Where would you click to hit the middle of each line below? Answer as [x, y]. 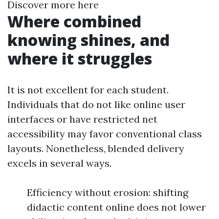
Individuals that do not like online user [96, 104]
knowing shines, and [88, 40]
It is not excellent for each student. [88, 90]
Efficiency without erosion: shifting [108, 192]
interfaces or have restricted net [82, 119]
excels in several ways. [59, 163]
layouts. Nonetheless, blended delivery [96, 148]
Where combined [74, 21]
